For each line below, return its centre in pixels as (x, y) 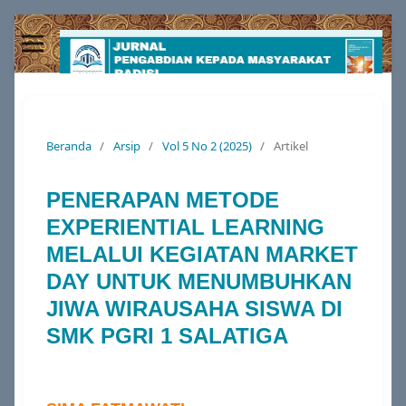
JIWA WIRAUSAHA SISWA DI (194, 308)
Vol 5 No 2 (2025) (207, 145)
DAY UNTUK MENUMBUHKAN (198, 281)
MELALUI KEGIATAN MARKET (202, 254)
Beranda (68, 145)
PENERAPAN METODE (162, 199)
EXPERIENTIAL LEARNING (185, 227)
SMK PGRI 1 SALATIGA (167, 335)
